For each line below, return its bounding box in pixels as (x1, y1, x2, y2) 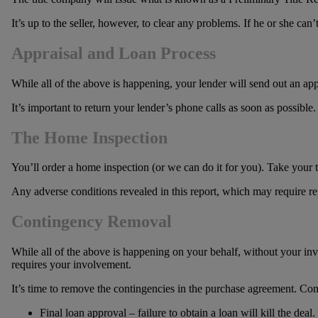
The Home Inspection (11, 128, 168, 147)
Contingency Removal (11, 212, 172, 231)
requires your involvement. (11, 258, 131, 271)
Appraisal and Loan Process (11, 43, 216, 62)
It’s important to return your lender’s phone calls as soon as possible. (11, 101, 316, 114)
